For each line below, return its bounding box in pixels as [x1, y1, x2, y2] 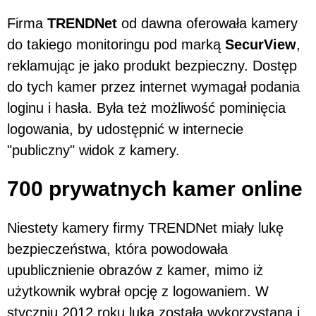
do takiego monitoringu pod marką [7, 36, 225, 52]
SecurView [225, 36, 296, 52]
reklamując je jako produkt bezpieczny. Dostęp [7, 57, 297, 73]
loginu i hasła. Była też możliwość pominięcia [7, 99, 286, 116]
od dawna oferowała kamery [117, 15, 298, 31]
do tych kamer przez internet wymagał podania [7, 78, 300, 95]
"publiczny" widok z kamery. [7, 142, 180, 158]
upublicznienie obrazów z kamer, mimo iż [7, 262, 263, 278]
